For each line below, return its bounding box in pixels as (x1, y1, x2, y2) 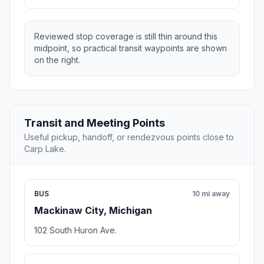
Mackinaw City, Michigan (34, 204, 152, 217)
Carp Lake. (24, 144, 66, 154)
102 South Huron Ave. (34, 225, 117, 236)
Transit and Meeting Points (24, 117, 165, 130)
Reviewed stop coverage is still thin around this (34, 31, 217, 42)
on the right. (34, 55, 80, 65)
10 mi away (192, 189, 230, 199)
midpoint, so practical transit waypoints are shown (34, 43, 227, 54)
